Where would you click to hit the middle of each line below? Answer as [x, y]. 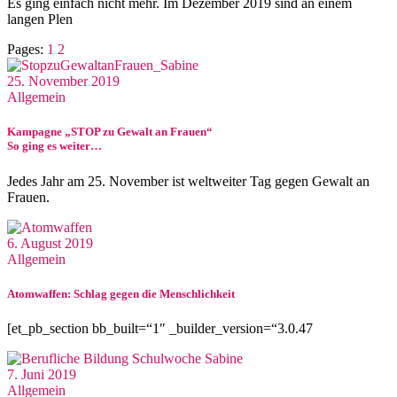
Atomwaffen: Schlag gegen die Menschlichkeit [121, 293]
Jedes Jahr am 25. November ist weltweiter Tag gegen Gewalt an [188, 181]
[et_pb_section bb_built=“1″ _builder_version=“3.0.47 [160, 328]
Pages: [27, 50]
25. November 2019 [63, 82]
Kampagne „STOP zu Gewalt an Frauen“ [110, 132]
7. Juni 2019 [42, 374]
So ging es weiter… [54, 146]
